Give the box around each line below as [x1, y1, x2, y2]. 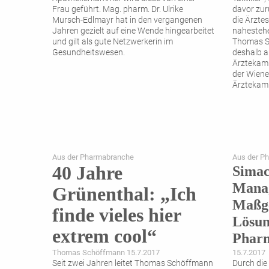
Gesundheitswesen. [52, 47, 125, 58]
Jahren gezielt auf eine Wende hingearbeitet [52, 26, 214, 37]
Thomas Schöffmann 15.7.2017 [52, 248, 160, 258]
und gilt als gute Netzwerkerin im [52, 37, 173, 47]
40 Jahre [52, 162, 122, 184]
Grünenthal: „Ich [52, 183, 196, 205]
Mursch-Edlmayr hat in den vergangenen [52, 15, 202, 26]
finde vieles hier [52, 204, 181, 226]
